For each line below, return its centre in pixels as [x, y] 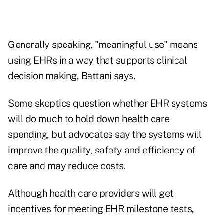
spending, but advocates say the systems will [105, 135]
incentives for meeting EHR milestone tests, [101, 209]
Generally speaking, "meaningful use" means [103, 45]
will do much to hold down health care [89, 119]
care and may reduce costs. [66, 166]
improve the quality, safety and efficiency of [102, 150]
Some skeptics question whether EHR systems [107, 103]
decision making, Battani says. [71, 76]
